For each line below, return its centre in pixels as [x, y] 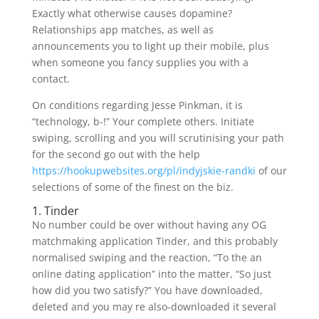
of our [271, 171]
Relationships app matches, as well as [122, 30]
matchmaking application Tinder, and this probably [155, 241]
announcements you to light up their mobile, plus [150, 46]
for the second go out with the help [116, 154]
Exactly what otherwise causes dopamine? [132, 13]
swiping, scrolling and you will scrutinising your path [158, 138]
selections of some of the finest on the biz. [132, 187]
